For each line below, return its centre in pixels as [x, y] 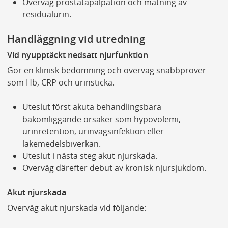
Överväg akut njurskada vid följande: [76, 208]
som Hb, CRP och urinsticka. [61, 83]
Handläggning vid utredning [76, 39]
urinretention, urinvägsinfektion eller [93, 132]
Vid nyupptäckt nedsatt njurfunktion [77, 55]
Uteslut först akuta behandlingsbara [92, 107]
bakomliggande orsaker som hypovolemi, [101, 119]
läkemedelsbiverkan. [61, 144]
